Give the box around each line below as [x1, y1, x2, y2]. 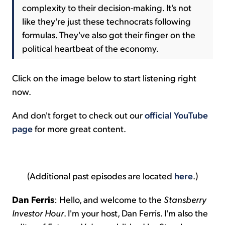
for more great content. [33, 122, 126, 134]
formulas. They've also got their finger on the [22, 28, 195, 40]
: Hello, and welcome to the [54, 193, 164, 205]
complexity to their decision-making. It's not [22, 1, 191, 13]
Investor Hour [12, 206, 64, 218]
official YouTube [145, 108, 208, 121]
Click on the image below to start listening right [12, 71, 196, 83]
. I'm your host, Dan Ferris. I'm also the [64, 206, 208, 218]
